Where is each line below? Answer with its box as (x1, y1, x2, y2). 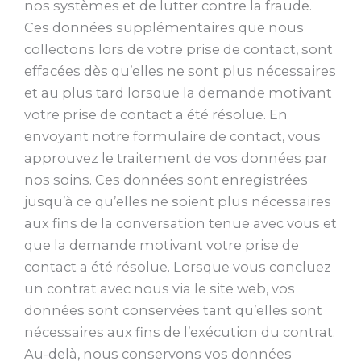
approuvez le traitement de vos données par (24, 149, 328, 166)
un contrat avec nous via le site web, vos (24, 280, 295, 297)
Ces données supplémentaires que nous (24, 19, 304, 35)
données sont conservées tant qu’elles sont (24, 301, 322, 318)
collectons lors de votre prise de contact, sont (24, 40, 333, 57)
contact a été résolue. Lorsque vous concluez (24, 258, 331, 275)
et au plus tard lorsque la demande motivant (24, 84, 332, 101)
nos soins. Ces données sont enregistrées (24, 171, 308, 188)
